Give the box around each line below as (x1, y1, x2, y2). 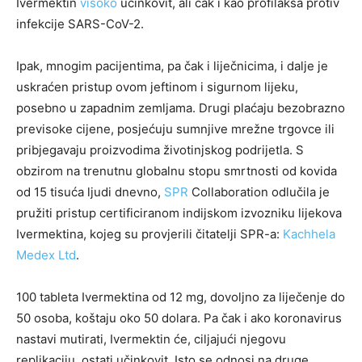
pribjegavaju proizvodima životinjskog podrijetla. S (16, 142, 304, 158)
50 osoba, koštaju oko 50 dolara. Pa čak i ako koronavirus (16, 310, 342, 326)
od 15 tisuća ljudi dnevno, (16, 184, 164, 200)
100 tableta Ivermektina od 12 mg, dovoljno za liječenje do (16, 289, 345, 305)
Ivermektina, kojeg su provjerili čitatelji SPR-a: (16, 226, 283, 242)
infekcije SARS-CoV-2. (16, 16, 144, 32)
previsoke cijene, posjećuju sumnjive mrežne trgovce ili (16, 121, 335, 137)
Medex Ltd (16, 247, 76, 263)
